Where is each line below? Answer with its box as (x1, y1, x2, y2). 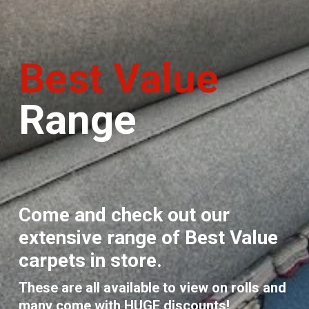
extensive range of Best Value (18, 226, 278, 249)
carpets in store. (18, 248, 162, 272)
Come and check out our (18, 203, 230, 226)
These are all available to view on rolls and (18, 279, 286, 296)
